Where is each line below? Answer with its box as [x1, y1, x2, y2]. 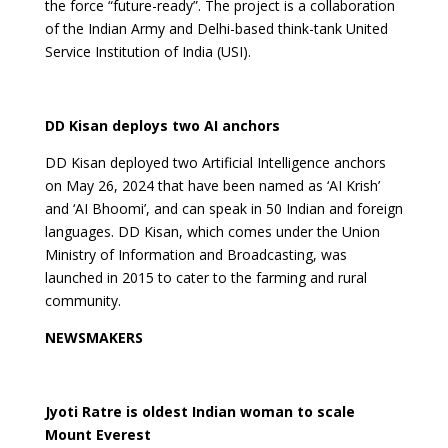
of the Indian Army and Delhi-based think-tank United [44, 19, 388, 38]
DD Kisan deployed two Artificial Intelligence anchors [44, 153, 386, 172]
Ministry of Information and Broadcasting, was [44, 245, 347, 264]
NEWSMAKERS [44, 328, 143, 347]
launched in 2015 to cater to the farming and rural [44, 268, 367, 287]
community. [44, 291, 121, 310]
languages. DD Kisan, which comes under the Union [44, 222, 380, 241]
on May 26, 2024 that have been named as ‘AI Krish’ [44, 176, 380, 195]
